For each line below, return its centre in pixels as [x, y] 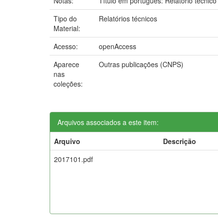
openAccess [118, 46]
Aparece [66, 64]
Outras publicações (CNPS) [141, 64]
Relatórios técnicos [128, 18]
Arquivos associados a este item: [108, 122]
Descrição [180, 141]
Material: [68, 28]
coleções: [68, 83]
